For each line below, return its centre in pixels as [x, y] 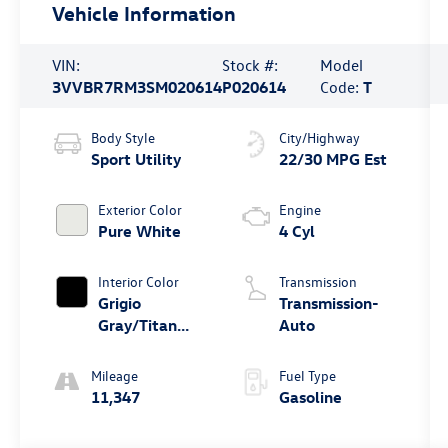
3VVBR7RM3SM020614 [137, 87]
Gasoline [310, 396]
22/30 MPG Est [332, 158]
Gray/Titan [138, 324]
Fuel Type [307, 375]
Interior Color [139, 281]
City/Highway [319, 137]
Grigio [120, 302]
